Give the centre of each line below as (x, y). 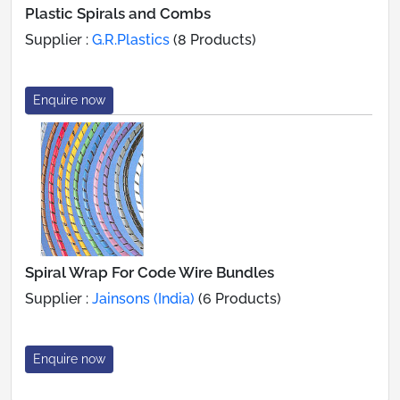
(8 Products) (213, 39)
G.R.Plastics (131, 39)
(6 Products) (238, 298)
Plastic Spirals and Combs (118, 13)
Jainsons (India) (143, 298)
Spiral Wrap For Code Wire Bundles (150, 272)
